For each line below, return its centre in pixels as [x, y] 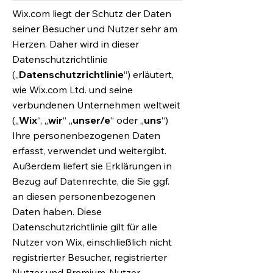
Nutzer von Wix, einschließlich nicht [92, 242]
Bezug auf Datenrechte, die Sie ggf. [91, 181]
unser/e [91, 120]
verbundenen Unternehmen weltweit [96, 105]
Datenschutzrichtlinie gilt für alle [85, 227]
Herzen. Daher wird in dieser [76, 44]
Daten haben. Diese [57, 211]
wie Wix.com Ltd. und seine [73, 90]
